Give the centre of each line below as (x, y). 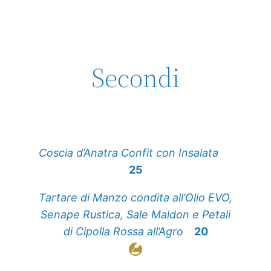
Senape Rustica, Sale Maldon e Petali (135, 215)
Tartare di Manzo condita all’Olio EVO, (135, 198)
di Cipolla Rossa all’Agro (123, 232)
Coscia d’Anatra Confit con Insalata (130, 153)
